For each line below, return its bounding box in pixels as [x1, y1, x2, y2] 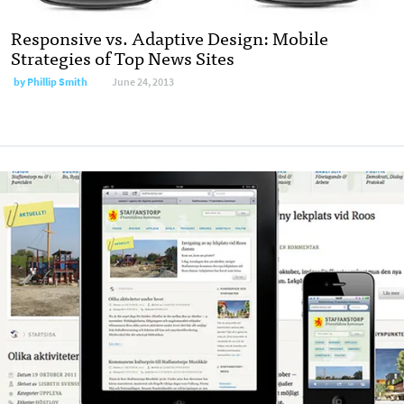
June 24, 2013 [112, 74, 174, 89]
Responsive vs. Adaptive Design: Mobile [11, 22, 328, 52]
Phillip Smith [27, 74, 87, 89]
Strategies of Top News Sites [11, 41, 234, 72]
